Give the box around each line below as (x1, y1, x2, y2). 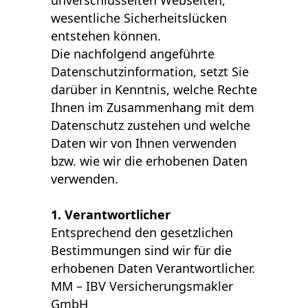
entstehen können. (51, 27, 161, 44)
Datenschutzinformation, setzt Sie (51, 63, 249, 80)
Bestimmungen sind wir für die (51, 242, 232, 258)
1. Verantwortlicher (51, 206, 170, 223)
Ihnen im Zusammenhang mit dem (51, 99, 254, 115)
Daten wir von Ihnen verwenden (51, 135, 236, 151)
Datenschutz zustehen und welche (51, 117, 250, 133)
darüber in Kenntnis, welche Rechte (51, 81, 257, 98)
